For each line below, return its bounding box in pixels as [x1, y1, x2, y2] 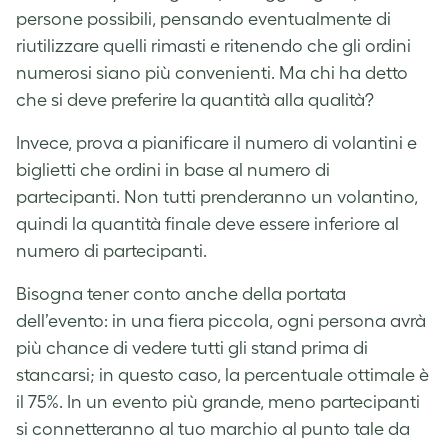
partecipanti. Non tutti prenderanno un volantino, [16, 186, 418, 207]
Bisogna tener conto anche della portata [16, 283, 346, 304]
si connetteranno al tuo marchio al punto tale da [16, 418, 410, 439]
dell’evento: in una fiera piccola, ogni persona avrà [16, 310, 426, 331]
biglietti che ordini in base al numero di [16, 159, 330, 180]
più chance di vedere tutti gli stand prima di [16, 337, 368, 358]
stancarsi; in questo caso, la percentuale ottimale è [16, 364, 429, 385]
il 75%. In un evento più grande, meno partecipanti [16, 391, 420, 412]
